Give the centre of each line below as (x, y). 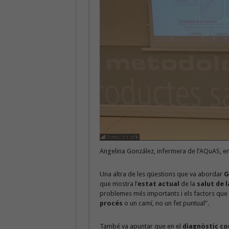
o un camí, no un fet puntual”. (166, 203)
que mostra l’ (118, 184)
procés (111, 203)
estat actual (158, 184)
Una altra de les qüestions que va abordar (162, 174)
